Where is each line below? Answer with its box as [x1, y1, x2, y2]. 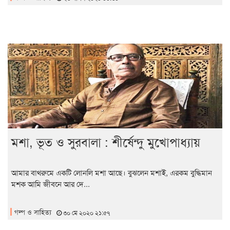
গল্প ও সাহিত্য [14, 207, 51, 217]
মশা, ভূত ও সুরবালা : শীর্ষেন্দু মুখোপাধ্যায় [11, 132, 200, 151]
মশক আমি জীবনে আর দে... [11, 178, 90, 189]
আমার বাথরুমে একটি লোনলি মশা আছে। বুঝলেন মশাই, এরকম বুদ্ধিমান [11, 167, 212, 178]
